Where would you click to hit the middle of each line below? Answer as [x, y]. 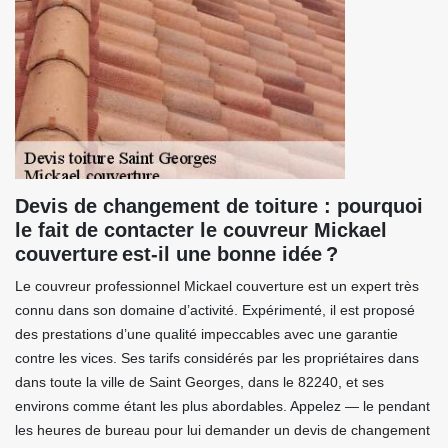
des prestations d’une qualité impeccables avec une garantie [206, 334]
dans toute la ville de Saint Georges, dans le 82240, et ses [199, 382]
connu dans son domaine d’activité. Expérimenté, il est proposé [215, 310]
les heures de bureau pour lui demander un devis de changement [222, 430]
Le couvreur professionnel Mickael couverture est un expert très [217, 286]
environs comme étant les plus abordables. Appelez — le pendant [222, 406]
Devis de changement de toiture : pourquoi [219, 206]
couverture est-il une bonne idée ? [176, 254]
